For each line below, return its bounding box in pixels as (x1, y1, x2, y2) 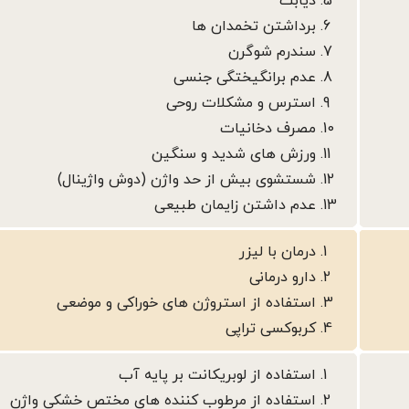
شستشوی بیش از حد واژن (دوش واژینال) (58, 170, 316, 191)
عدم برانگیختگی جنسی (173, 68, 316, 89)
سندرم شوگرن (228, 42, 316, 63)
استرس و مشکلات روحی (166, 93, 316, 114)
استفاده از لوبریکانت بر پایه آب (119, 365, 316, 386)
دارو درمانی (249, 267, 316, 288)
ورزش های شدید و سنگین (152, 144, 316, 165)
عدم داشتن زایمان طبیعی (154, 195, 316, 216)
